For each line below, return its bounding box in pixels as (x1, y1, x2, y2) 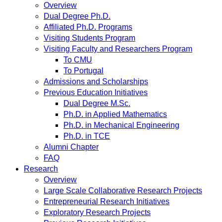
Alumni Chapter (44, 143, 99, 151)
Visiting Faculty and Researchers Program (44, 45, 192, 53)
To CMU (63, 55, 92, 64)
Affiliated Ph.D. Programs (44, 23, 132, 31)
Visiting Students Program (44, 34, 135, 42)
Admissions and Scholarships (44, 77, 148, 86)
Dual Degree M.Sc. (63, 99, 130, 108)
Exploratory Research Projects (44, 208, 151, 217)
